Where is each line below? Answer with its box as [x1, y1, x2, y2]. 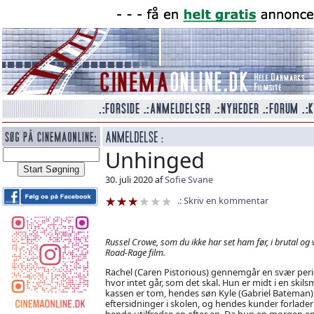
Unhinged [104, 145, 205, 175]
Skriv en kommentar [183, 194, 268, 207]
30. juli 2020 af [104, 173, 165, 186]
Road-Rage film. [104, 245, 165, 259]
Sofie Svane [164, 173, 213, 186]
